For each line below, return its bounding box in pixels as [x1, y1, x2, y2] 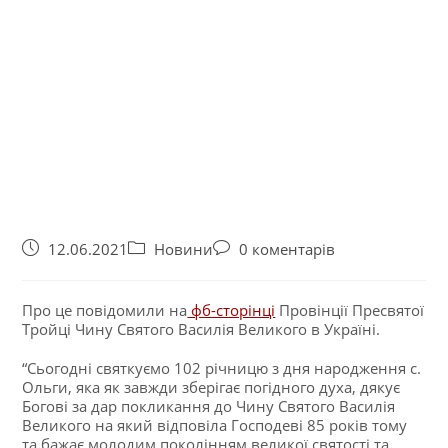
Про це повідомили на [22, 299, 188, 320]
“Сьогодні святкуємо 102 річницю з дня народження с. [22, 357, 422, 378]
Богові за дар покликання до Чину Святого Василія [22, 395, 396, 416]
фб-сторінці [187, 299, 276, 320]
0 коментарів [239, 239, 336, 259]
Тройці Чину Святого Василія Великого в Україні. [22, 318, 381, 339]
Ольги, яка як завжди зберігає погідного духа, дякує [22, 376, 401, 397]
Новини [154, 239, 214, 259]
